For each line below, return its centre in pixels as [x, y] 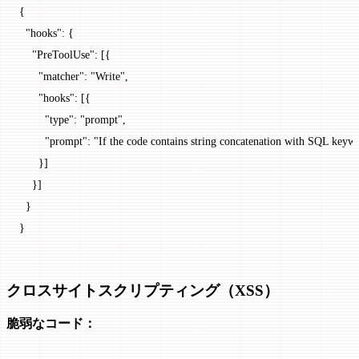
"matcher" [52, 76]
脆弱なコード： [51, 323]
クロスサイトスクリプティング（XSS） [143, 290]
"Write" [108, 76]
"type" [46, 119]
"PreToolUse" [57, 54]
